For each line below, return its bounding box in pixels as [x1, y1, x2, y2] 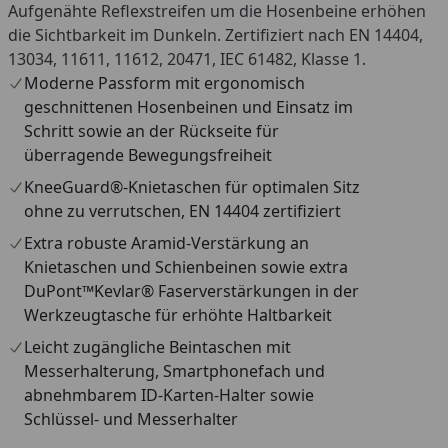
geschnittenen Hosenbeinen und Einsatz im [24, 96, 353, 118]
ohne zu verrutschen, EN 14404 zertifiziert [24, 200, 341, 222]
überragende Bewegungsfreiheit [24, 144, 272, 166]
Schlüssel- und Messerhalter [24, 408, 238, 430]
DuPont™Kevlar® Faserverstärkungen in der [24, 280, 359, 302]
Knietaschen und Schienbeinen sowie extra [24, 256, 348, 278]
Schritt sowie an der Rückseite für [24, 120, 279, 142]
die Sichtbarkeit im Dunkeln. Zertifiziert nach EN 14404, [8, 24, 423, 46]
